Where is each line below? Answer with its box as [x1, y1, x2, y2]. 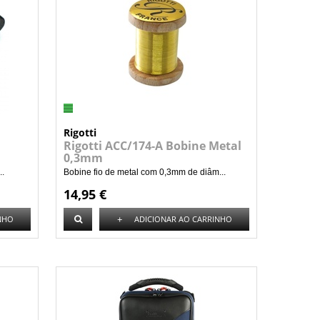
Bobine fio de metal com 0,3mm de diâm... [64, 167, 226, 177]
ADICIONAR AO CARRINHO [134, 214, 232, 224]
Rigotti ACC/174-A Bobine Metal [64, 138, 241, 154]
